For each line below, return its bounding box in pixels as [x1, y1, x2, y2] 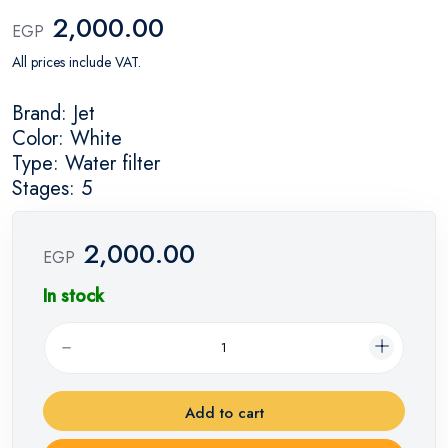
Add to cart [184, 401, 264, 424]
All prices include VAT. [12, 51, 141, 72]
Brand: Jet [12, 98, 95, 128]
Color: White [12, 123, 122, 153]
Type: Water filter [12, 148, 160, 178]
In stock [43, 282, 104, 309]
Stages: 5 [12, 173, 92, 203]
